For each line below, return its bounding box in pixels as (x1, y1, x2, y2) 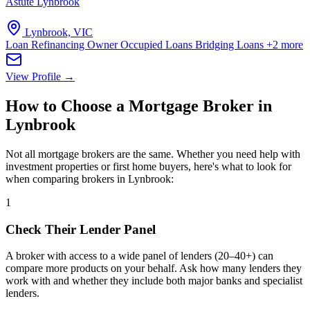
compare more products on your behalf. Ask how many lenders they (6, 262, 302, 275)
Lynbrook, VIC (25, 26, 93, 38)
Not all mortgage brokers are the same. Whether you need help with (6, 147, 300, 160)
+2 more (266, 39, 303, 51)
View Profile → (6, 71, 75, 82)
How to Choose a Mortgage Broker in (6, 96, 272, 115)
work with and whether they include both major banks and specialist (6, 275, 302, 287)
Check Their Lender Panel (6, 221, 156, 237)
